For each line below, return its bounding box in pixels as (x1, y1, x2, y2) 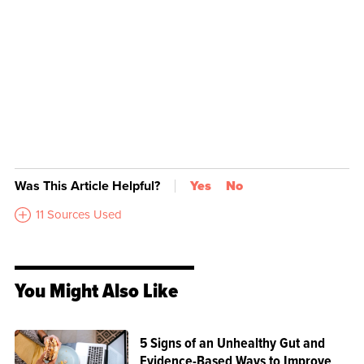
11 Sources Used (36, 205, 123, 223)
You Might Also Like (15, 275, 178, 305)
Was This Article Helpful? (15, 176, 160, 195)
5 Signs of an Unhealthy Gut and (139, 332, 325, 353)
